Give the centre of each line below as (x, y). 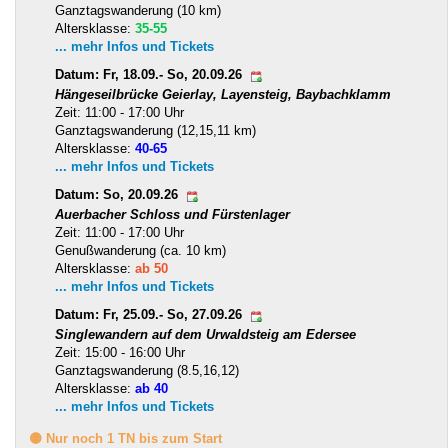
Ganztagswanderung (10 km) (138, 10)
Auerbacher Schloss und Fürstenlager (172, 214)
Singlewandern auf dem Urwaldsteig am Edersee (205, 334)
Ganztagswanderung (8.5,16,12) (147, 370)
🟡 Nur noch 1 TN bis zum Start (125, 438)
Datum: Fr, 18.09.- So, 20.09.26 (150, 75)
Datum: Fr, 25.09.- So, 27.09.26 (150, 315)
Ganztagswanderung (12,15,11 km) (155, 130)
